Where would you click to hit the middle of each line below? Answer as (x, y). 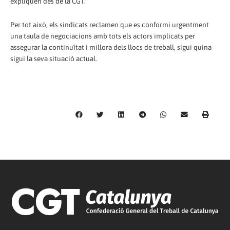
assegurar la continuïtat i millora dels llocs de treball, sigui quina (111, 47)
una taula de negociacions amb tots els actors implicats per (103, 36)
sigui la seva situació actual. (54, 59)
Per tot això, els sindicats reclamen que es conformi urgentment (110, 25)
